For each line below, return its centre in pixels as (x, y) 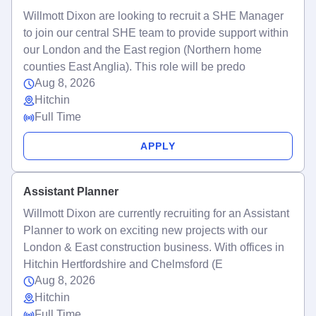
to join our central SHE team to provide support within (156, 33)
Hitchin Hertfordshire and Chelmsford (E (123, 264)
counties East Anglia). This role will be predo (134, 67)
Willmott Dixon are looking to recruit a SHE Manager (153, 16)
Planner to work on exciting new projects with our (145, 230)
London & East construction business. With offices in (154, 247)
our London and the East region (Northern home (142, 50)
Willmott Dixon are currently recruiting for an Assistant (156, 213)
